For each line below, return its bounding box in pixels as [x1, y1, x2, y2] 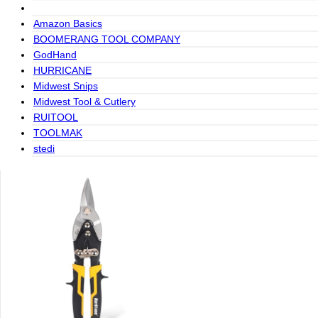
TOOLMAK [33, 127, 82, 138]
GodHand [33, 49, 77, 60]
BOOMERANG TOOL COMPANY [33, 33, 180, 45]
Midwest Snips [33, 80, 98, 92]
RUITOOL [33, 111, 78, 123]
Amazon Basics [33, 18, 102, 29]
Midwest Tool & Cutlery [33, 96, 136, 107]
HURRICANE [33, 65, 92, 76]
